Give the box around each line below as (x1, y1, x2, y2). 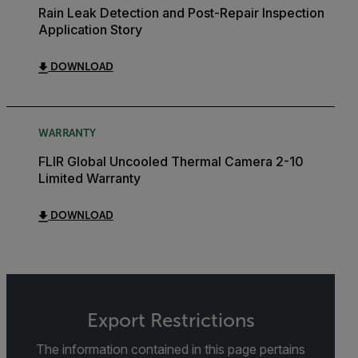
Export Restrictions (86, 310, 255, 331)
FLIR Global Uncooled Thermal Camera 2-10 (38, 153, 304, 169)
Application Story (38, 22, 142, 38)
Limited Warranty (38, 170, 141, 186)
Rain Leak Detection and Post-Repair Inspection (38, 5, 324, 21)
